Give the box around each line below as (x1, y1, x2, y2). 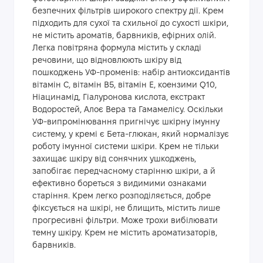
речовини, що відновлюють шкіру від (32, 57, 181, 65)
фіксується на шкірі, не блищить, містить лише (32, 205, 220, 213)
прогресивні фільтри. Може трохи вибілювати (32, 217, 218, 225)
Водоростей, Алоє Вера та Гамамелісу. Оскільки (32, 106, 223, 114)
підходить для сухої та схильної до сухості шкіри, (32, 20, 228, 28)
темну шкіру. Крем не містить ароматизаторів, (32, 230, 217, 238)
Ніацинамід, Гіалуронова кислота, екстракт (32, 94, 205, 102)
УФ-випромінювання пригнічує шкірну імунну (32, 119, 220, 127)
